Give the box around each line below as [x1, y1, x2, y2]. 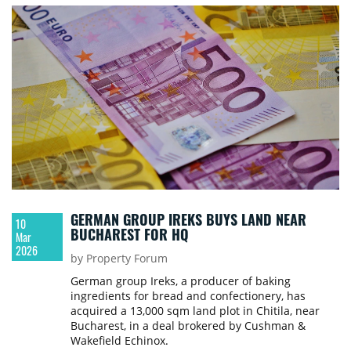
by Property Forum [70, 251, 168, 266]
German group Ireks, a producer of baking [70, 273, 291, 289]
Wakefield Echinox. [70, 333, 168, 349]
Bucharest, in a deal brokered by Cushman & [70, 318, 306, 334]
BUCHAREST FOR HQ [70, 224, 189, 245]
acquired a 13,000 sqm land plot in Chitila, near [70, 303, 320, 319]
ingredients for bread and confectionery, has [70, 288, 306, 304]
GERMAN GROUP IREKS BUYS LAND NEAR [70, 209, 306, 230]
